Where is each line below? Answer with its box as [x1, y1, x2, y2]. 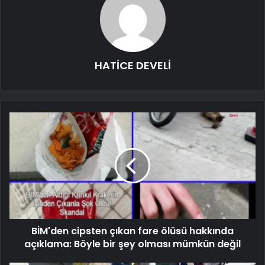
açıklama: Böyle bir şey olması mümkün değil [24, 237, 241, 251]
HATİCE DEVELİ [94, 57, 171, 73]
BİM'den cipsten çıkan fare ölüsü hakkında [31, 224, 234, 238]
